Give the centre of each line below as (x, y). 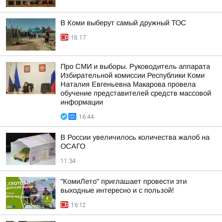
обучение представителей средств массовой (136, 93)
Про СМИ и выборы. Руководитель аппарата (135, 66)
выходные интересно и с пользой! (117, 190)
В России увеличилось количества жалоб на (135, 137)
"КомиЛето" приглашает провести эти (124, 181)
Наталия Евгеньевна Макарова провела (128, 84)
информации (82, 102)
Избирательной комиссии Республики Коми (133, 75)
